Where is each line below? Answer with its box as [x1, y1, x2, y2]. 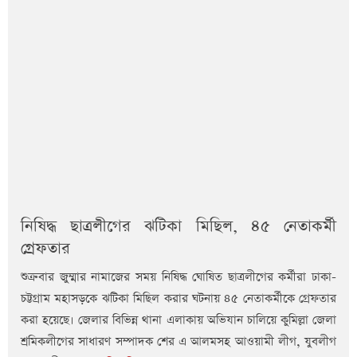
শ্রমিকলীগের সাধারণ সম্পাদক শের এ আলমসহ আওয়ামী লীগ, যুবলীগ [21, 332, 336, 350]
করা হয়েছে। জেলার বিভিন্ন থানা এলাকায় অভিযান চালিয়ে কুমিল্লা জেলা [21, 311, 336, 328]
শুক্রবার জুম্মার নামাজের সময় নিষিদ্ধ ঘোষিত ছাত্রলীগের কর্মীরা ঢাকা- [21, 268, 336, 285]
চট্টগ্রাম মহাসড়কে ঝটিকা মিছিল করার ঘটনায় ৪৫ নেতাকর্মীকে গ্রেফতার [21, 289, 336, 307]
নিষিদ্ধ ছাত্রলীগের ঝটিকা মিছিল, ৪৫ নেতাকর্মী [21, 214, 336, 237]
